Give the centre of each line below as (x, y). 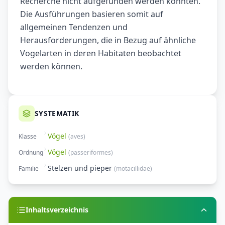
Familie (29, 169)
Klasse (28, 137)
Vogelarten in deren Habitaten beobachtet (101, 53)
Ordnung (31, 153)
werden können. (51, 67)
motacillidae (133, 169)
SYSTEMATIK (57, 114)
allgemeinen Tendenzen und (74, 27)
